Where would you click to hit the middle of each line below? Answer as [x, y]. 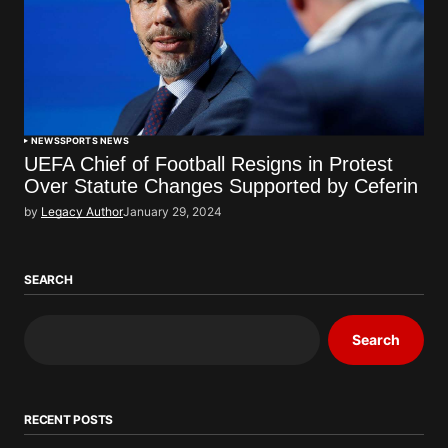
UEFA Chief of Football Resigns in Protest [208, 163]
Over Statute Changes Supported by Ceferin [221, 185]
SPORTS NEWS [94, 140]
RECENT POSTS [69, 419]
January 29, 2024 [172, 211]
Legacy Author [82, 211]
